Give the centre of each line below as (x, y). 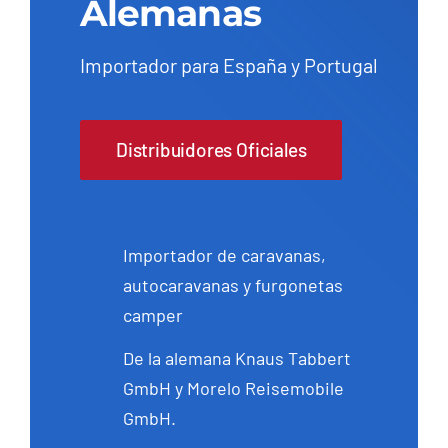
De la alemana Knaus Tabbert (237, 357)
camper (153, 315)
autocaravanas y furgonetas (233, 285)
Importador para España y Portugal (228, 65)
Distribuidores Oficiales (211, 150)
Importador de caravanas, (225, 255)
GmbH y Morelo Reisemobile (234, 387)
